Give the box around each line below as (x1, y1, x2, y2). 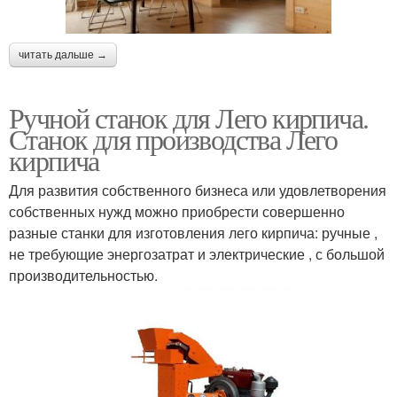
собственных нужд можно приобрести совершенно (9, 200, 345, 222)
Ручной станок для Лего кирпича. (9, 97, 369, 136)
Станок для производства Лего (9, 119, 338, 158)
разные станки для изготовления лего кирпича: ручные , (9, 222, 378, 243)
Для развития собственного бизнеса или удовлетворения (9, 179, 386, 200)
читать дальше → (19, 48, 107, 61)
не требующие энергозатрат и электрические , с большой (9, 243, 385, 264)
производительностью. (9, 264, 158, 285)
